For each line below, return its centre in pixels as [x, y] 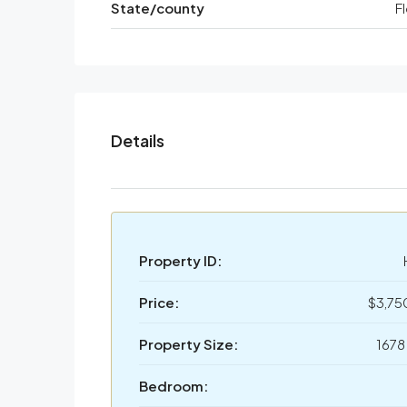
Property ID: [180, 261]
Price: [159, 303]
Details [138, 141]
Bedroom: [174, 386]
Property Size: [189, 344]
